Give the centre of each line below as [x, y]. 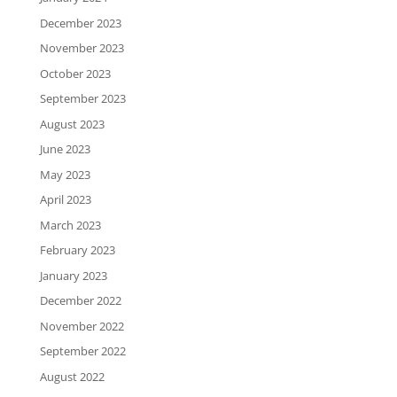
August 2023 [72, 124]
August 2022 [72, 376]
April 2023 [65, 200]
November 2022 [82, 326]
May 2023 [65, 174]
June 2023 [65, 149]
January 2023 [73, 275]
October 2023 [75, 73]
